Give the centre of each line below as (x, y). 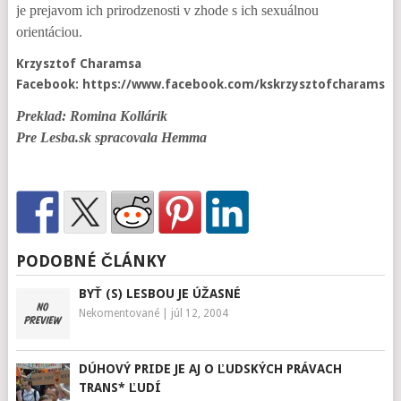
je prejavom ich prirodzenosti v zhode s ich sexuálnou (167, 10)
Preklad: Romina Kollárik (91, 116)
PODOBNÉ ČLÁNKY (91, 261)
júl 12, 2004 (199, 313)
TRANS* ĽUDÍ (119, 388)
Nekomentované (119, 313)
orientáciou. (49, 32)
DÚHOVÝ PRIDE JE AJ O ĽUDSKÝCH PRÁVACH (210, 369)
